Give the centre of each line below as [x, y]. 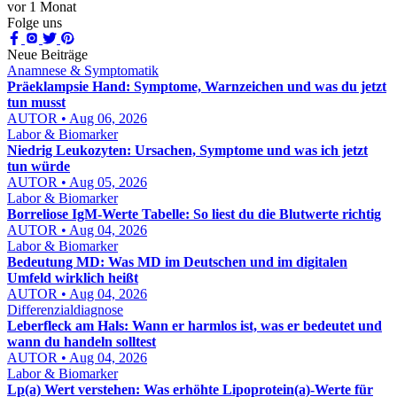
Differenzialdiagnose [65, 310]
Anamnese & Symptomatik [83, 70]
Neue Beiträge [47, 54]
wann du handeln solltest [82, 342]
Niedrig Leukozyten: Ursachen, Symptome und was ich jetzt [187, 150]
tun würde [39, 166]
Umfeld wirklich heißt [73, 278]
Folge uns [35, 23]
